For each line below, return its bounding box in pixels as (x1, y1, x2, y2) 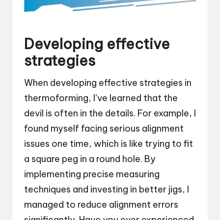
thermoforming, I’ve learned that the (24, 92, 178, 104)
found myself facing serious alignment (24, 122, 184, 134)
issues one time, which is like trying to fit (24, 137, 193, 149)
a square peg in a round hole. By (24, 153, 156, 165)
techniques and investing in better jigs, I (24, 183, 189, 195)
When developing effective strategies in (24, 77, 192, 88)
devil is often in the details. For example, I (24, 107, 196, 119)
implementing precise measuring (24, 168, 160, 180)
